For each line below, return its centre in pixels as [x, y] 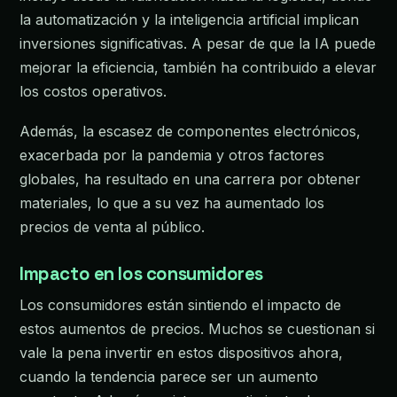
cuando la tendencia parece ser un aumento [169, 376]
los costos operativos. [93, 92]
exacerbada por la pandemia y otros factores [172, 155]
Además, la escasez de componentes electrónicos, [190, 131]
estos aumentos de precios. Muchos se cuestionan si [197, 328]
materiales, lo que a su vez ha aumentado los [172, 202]
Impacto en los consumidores [141, 274]
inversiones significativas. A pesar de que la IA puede [198, 44]
